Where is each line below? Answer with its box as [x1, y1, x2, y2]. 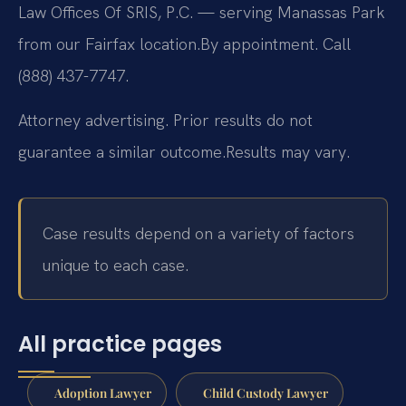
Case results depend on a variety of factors [43, 222, 354, 244]
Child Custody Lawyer [202, 383, 328, 401]
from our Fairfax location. [18, 34, 200, 55]
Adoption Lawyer [53, 383, 151, 401]
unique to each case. [43, 254, 188, 275]
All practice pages [18, 328, 222, 359]
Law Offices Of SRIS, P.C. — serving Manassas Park [18, 2, 385, 24]
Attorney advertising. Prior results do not [18, 110, 313, 131]
